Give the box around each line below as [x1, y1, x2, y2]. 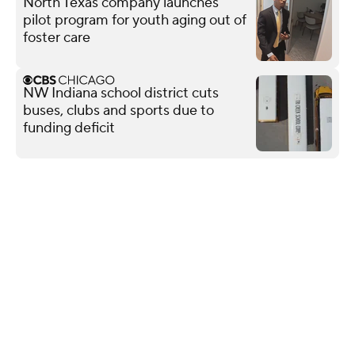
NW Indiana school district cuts [23, 83, 219, 102]
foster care [23, 28, 90, 47]
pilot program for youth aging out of [23, 10, 246, 29]
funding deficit [23, 118, 115, 137]
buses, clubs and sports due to [23, 101, 214, 120]
